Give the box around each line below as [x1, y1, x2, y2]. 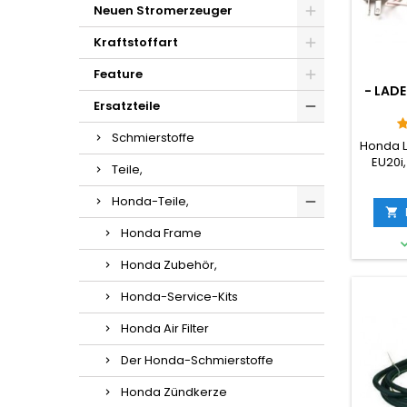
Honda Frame [121, 224, 202, 242]
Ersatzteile [94, 97, 160, 114]
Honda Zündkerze [121, 383, 227, 401]
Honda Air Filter [121, 320, 209, 337]
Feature [94, 65, 143, 83]
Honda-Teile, [112, 193, 189, 210]
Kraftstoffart [94, 34, 178, 51]
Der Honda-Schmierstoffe [121, 352, 273, 369]
